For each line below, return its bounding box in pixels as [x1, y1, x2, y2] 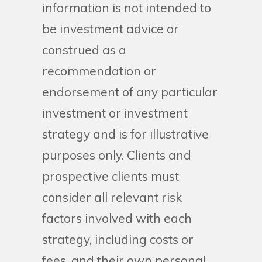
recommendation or [42, 63, 156, 79]
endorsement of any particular [42, 84, 218, 100]
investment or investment [42, 105, 188, 121]
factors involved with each [42, 211, 192, 226]
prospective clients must [42, 168, 179, 184]
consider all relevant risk [42, 189, 182, 205]
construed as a [42, 42, 126, 58]
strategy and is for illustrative [42, 126, 209, 142]
